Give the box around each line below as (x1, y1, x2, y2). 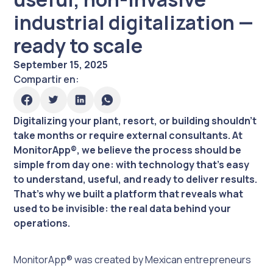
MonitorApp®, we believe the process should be (13, 143, 242, 157)
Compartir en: (13, 73, 80, 87)
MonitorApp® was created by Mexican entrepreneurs (13, 253, 252, 267)
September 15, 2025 (13, 58, 108, 72)
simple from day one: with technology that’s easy (13, 158, 250, 172)
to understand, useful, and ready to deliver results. (13, 172, 258, 186)
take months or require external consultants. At (13, 129, 243, 143)
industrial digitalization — (13, 9, 254, 37)
